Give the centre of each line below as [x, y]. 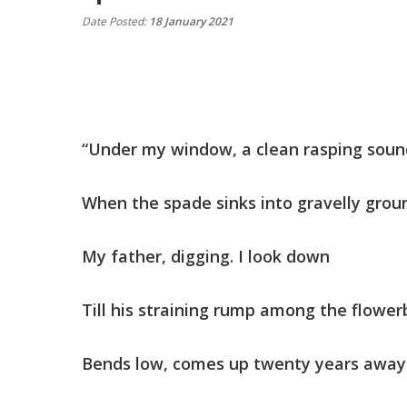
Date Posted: [115, 22]
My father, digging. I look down [206, 257]
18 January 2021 [191, 22]
